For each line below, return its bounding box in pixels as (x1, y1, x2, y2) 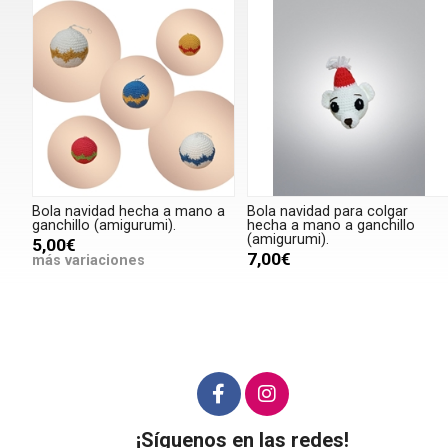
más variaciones (32, 252, 145, 270)
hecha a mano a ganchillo (247, 217, 416, 235)
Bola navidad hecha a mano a (32, 203, 225, 221)
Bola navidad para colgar (247, 203, 409, 221)
